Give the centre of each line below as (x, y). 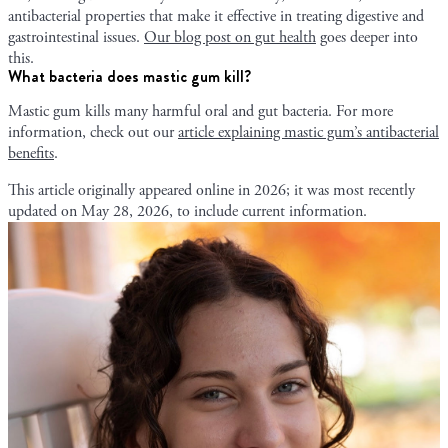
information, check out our (93, 132)
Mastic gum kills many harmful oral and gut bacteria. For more (200, 111)
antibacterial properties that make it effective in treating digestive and (216, 16)
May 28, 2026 (125, 211)
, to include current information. (268, 211)
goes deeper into (367, 37)
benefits (31, 153)
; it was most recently (350, 190)
